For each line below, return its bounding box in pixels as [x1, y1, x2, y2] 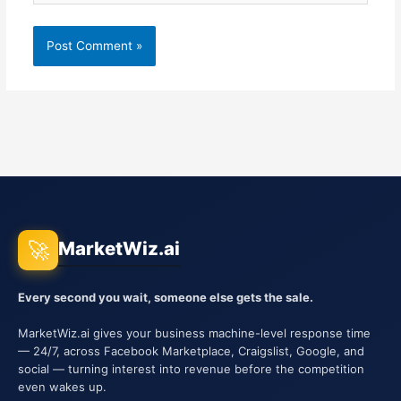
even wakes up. [18, 379, 107, 394]
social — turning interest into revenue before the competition [18, 361, 364, 376]
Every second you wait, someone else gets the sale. [18, 289, 313, 304]
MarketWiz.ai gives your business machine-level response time [18, 325, 371, 340]
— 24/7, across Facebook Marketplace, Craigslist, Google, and [18, 343, 364, 358]
